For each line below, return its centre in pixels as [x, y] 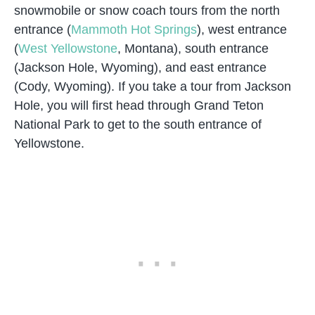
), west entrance [242, 30]
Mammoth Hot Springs [134, 30]
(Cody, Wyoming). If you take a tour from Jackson [153, 86]
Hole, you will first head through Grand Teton [139, 105]
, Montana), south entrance [193, 49]
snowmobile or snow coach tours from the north [147, 11]
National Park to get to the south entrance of [138, 124]
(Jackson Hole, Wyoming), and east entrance [140, 67]
